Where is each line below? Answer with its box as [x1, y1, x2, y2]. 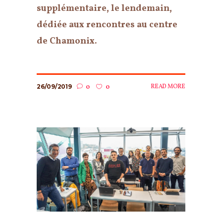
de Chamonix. [37, 35, 97, 48]
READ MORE [151, 83, 185, 91]
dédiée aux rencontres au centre [37, 19, 177, 32]
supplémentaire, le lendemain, [37, 2, 172, 15]
